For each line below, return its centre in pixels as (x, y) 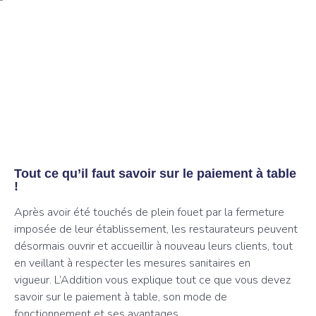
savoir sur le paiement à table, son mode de (121, 297)
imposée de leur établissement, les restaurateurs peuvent (156, 229)
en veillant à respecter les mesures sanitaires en (132, 263)
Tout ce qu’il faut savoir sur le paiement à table (155, 174)
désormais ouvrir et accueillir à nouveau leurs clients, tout (153, 246)
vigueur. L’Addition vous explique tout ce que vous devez (152, 280)
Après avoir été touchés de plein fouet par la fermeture (149, 212)
